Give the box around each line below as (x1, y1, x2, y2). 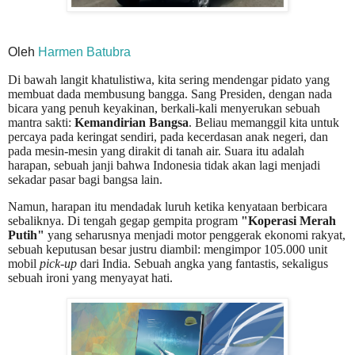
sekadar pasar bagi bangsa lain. (8, 172, 162, 186)
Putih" (8, 227, 44, 242)
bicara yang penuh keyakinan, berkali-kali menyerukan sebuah (8, 101, 320, 115)
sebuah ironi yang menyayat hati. (8, 270, 173, 284)
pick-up (40, 256, 77, 270)
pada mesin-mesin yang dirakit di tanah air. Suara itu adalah (8, 143, 304, 158)
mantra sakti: (8, 115, 74, 129)
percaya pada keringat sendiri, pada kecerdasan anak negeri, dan (8, 129, 328, 143)
